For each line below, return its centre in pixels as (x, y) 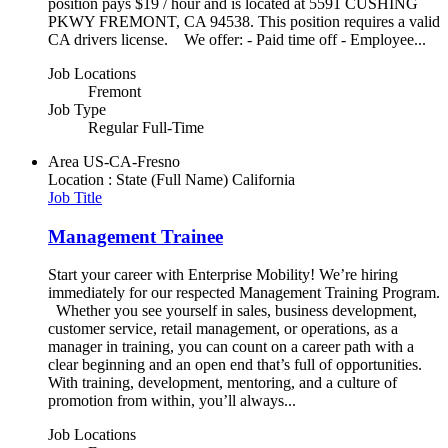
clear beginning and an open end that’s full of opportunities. (235, 365)
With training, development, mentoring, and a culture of (222, 383)
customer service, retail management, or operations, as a (223, 329)
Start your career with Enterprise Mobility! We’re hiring (223, 275)
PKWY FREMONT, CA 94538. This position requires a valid (244, 21)
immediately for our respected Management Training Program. (244, 293)
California (263, 179)
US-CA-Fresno (131, 161)
